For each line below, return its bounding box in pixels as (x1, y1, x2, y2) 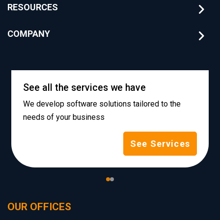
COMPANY (7, 28, 50, 39)
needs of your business (23, 112, 105, 122)
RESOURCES (7, 1, 58, 12)
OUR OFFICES (7, 200, 71, 213)
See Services (130, 138, 190, 149)
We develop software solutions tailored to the (23, 99, 181, 109)
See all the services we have (23, 82, 146, 93)
